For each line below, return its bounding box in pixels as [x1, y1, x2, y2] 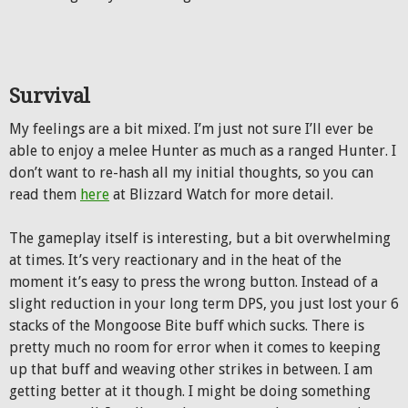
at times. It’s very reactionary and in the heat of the [9, 251, 342, 269]
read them [9, 186, 80, 203]
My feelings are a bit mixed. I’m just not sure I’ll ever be [9, 120, 373, 138]
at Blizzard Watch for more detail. [109, 186, 333, 203]
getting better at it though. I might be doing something [9, 382, 371, 400]
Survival [9, 85, 90, 107]
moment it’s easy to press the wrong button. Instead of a [9, 273, 378, 291]
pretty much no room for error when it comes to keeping [9, 339, 381, 356]
